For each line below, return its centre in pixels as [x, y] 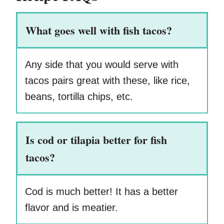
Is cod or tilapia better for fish [96, 140]
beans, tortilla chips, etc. [79, 97]
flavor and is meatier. [71, 208]
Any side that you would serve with [102, 65]
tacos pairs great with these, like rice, [107, 81]
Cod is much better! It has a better [101, 192]
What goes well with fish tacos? [99, 30]
